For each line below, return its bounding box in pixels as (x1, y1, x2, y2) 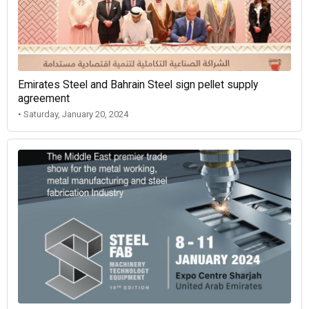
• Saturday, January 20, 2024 (18, 109, 128, 120)
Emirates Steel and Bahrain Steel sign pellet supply (18, 79, 258, 92)
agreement (18, 92, 70, 106)
